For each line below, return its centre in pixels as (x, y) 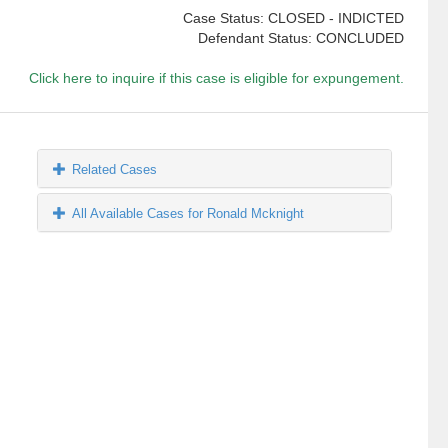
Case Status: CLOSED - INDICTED (293, 18)
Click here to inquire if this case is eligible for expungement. (216, 78)
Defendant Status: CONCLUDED (300, 38)
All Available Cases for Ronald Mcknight (188, 214)
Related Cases (115, 170)
